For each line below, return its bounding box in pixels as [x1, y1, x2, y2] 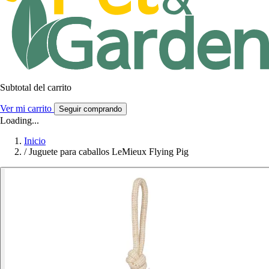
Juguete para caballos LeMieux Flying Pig [29, 146, 189, 157]
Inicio [24, 135, 46, 146]
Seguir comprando [59, 104, 122, 113]
